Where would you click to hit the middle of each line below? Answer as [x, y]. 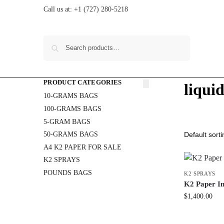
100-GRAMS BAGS [72, 109]
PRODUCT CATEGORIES [83, 82]
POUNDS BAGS [68, 173]
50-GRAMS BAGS [71, 134]
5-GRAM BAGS [67, 121]
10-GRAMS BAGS [71, 96]
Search [176, 40]
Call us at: [59, 9]
